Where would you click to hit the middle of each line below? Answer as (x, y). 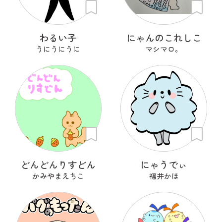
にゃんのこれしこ (164, 38)
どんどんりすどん (58, 164)
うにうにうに (58, 49)
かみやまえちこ (58, 175)
